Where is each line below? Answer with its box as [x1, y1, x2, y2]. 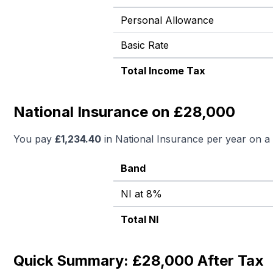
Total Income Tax [121, 65, 205, 77]
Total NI [121, 213, 158, 225]
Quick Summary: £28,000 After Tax [13, 252, 264, 269]
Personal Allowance [121, 14, 214, 26]
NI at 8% [121, 188, 162, 200]
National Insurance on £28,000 [13, 103, 235, 121]
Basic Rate [121, 39, 169, 51]
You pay [13, 133, 55, 145]
